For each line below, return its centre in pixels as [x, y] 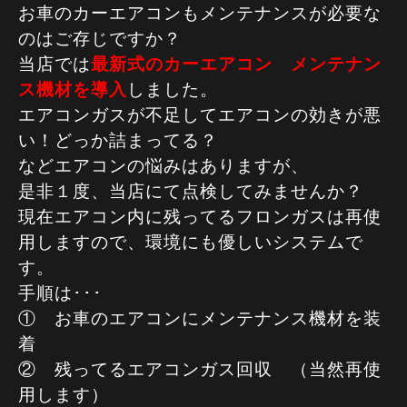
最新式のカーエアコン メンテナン [236, 64]
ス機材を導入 [73, 89]
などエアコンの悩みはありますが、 [164, 166]
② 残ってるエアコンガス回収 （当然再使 [200, 369]
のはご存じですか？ [100, 39]
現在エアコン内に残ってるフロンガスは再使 [200, 217]
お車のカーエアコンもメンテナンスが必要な [200, 13]
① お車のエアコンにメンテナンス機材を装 [200, 318]
